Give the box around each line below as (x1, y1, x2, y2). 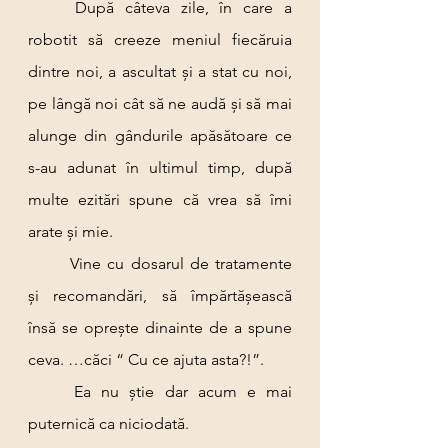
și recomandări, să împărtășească (28, 286, 292, 305)
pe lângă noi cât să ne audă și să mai (28, 94, 292, 113)
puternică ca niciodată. (28, 414, 189, 433)
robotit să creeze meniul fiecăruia (28, 30, 292, 49)
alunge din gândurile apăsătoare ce (28, 126, 292, 145)
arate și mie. (28, 222, 113, 241)
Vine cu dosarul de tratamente (28, 254, 71, 273)
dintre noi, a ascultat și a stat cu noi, (28, 62, 292, 81)
